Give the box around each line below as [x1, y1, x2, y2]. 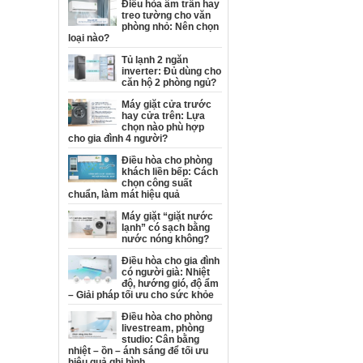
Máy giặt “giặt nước [122, 211, 213, 222]
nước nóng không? [122, 233, 209, 245]
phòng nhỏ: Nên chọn [122, 21, 219, 32]
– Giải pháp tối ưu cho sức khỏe [68, 289, 214, 301]
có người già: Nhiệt [122, 267, 210, 278]
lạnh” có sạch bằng [122, 222, 210, 233]
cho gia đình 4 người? [68, 133, 168, 144]
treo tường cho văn [122, 10, 211, 21]
